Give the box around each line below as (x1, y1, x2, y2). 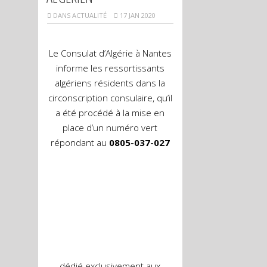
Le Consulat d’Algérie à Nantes (48, 47, 172, 59)
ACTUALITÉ (72, 11, 107, 20)
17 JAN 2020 (118, 11, 156, 20)
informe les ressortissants (55, 62, 164, 74)
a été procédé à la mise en (55, 107, 165, 119)
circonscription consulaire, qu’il (48, 92, 172, 104)
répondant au (50, 136, 109, 148)
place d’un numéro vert (63, 122, 158, 133)
